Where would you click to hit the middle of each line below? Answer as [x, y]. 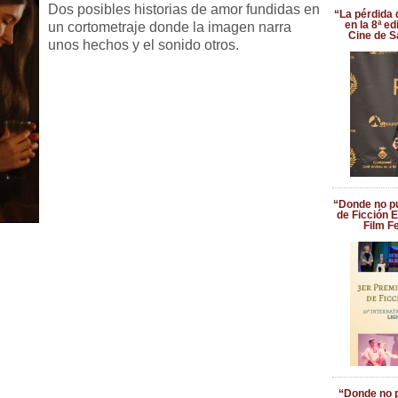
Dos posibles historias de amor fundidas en [184, 9]
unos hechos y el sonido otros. [143, 45]
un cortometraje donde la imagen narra [170, 27]
